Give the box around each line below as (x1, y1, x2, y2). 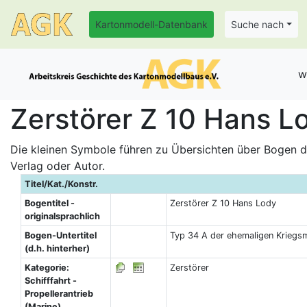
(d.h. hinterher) (24, 243, 90, 254)
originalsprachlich (24, 211, 100, 221)
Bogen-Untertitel (24, 230, 97, 241)
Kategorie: (24, 262, 69, 273)
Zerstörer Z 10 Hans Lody (169, 198, 276, 208)
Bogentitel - (24, 198, 75, 208)
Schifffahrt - (24, 275, 77, 286)
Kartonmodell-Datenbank (95, 19, 208, 30)
